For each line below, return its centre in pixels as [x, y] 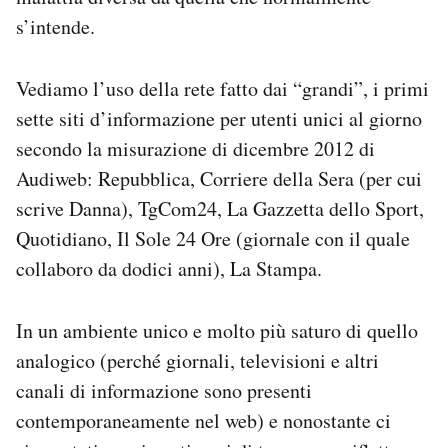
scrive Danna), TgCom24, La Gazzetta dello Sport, [220, 208]
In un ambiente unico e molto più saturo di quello [217, 330]
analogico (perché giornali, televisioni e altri [197, 360]
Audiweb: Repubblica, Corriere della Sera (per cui [219, 178]
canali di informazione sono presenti [164, 390]
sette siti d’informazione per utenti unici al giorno [219, 118]
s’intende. [55, 26]
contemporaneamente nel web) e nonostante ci [203, 420]
